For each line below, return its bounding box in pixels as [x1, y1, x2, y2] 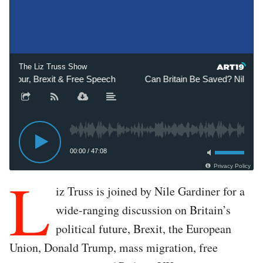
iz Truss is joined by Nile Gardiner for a [56, 183, 245, 199]
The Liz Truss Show [19, 62, 87, 71]
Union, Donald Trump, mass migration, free [9, 239, 218, 255]
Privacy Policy [214, 162, 251, 169]
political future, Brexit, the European [56, 220, 231, 237]
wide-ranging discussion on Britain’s [56, 201, 231, 218]
